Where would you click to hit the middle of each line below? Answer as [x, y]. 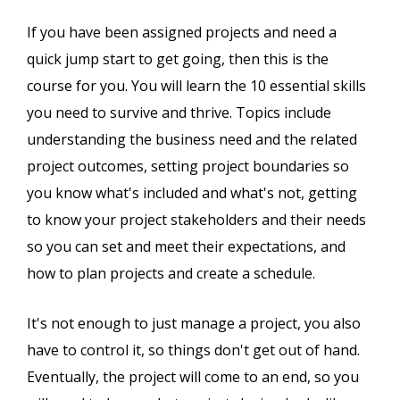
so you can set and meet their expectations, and [186, 247]
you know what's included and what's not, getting [192, 193]
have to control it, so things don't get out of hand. [193, 350]
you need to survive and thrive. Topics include [179, 113]
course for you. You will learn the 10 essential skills [196, 86]
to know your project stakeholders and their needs [196, 220]
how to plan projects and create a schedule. [171, 274]
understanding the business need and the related [192, 140]
